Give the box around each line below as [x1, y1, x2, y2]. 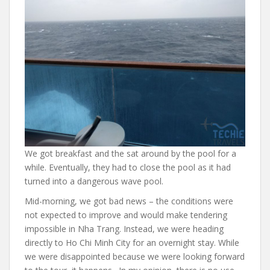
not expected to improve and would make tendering [25, 209, 227, 221]
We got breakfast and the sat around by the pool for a [25, 148, 236, 159]
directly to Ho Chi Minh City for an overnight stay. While [25, 237, 239, 248]
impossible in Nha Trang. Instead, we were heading [25, 223, 224, 234]
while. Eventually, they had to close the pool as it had [25, 162, 231, 173]
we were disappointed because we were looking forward [25, 251, 245, 262]
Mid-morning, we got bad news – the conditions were [25, 195, 233, 207]
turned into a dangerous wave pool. [25, 175, 163, 187]
